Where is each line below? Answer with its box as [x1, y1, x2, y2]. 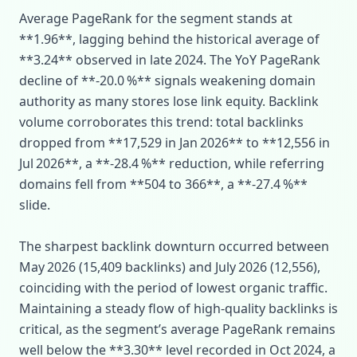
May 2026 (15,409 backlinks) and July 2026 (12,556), [19, 258, 320, 276]
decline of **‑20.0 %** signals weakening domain [19, 72, 316, 89]
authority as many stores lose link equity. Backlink [19, 92, 319, 110]
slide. [19, 196, 50, 214]
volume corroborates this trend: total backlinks [19, 113, 304, 131]
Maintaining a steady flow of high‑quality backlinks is [19, 300, 338, 317]
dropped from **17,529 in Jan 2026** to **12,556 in [19, 134, 330, 151]
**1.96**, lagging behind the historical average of [19, 30, 320, 48]
